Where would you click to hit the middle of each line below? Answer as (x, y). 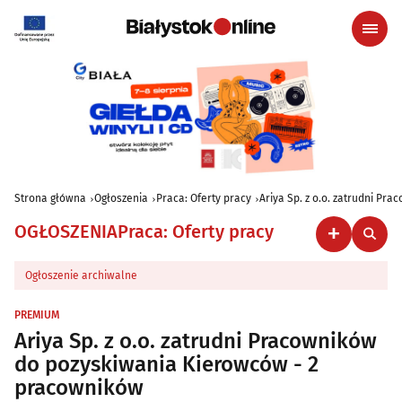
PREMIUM (37, 315)
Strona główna (50, 198)
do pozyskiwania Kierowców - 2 (166, 364)
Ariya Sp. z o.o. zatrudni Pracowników (196, 341)
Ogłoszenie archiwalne (81, 275)
